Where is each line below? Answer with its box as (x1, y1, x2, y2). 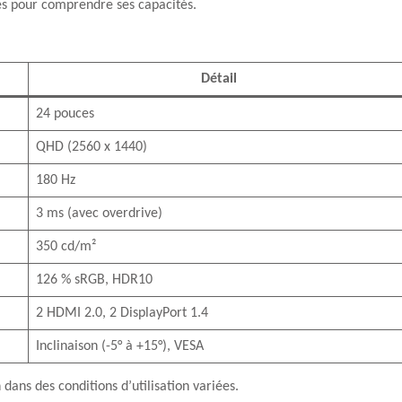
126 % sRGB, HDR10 (36, 273, 153, 287)
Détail (200, 72, 237, 86)
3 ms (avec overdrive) (36, 206, 162, 221)
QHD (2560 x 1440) (36, 140, 147, 154)
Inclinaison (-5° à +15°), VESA (36, 339, 204, 354)
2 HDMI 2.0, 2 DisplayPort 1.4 (36, 306, 208, 320)
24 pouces (36, 107, 94, 121)
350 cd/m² (36, 240, 96, 254)
